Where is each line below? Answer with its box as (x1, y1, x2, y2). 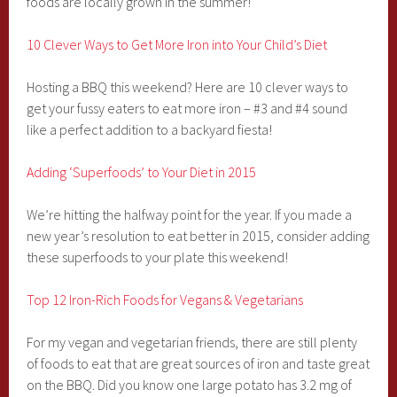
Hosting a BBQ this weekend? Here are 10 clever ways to (27, 78, 349, 96)
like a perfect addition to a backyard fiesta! (27, 121, 273, 138)
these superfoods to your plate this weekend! (27, 248, 289, 266)
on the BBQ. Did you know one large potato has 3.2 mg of (27, 376, 353, 393)
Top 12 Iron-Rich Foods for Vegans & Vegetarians (27, 291, 304, 308)
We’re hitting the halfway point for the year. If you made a (27, 206, 353, 223)
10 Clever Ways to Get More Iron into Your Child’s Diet (27, 35, 328, 53)
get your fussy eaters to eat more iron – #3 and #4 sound (27, 99, 348, 117)
